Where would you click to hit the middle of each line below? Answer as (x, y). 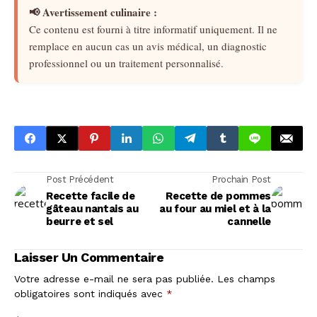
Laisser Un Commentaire (89, 258)
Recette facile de (91, 196)
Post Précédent (80, 180)
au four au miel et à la (215, 209)
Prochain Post (241, 180)
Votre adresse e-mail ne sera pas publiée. (114, 279)
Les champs (246, 279)
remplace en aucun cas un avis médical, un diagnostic (148, 46)
